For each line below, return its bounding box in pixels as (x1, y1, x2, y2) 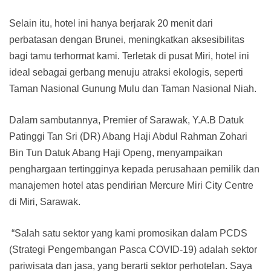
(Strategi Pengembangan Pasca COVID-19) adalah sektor (9, 244, 257, 255)
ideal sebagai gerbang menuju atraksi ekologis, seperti (9, 67, 243, 78)
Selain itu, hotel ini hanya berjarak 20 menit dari (9, 18, 213, 29)
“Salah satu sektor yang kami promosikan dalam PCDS (9, 228, 247, 239)
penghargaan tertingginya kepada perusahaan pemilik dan (9, 164, 260, 175)
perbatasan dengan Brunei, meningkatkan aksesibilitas (9, 34, 244, 45)
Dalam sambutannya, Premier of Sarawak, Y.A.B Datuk (9, 115, 244, 126)
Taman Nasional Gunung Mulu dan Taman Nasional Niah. (9, 83, 256, 94)
